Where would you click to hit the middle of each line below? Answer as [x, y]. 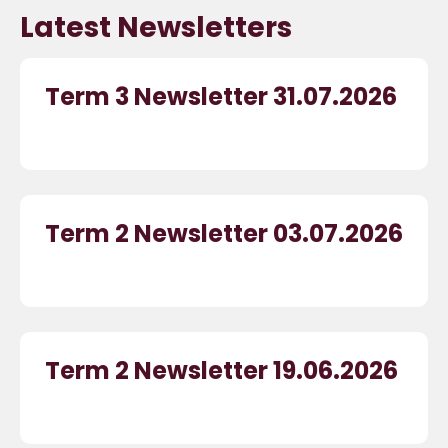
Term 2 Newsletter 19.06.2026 [221, 370]
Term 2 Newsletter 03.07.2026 [224, 233]
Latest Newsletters [156, 27]
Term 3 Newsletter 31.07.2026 [221, 96]
